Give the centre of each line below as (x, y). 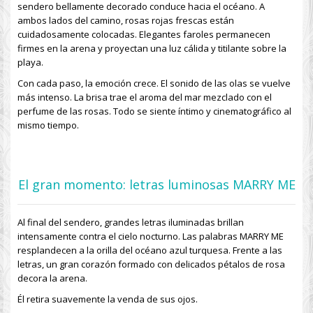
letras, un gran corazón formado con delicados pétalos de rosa (151, 264)
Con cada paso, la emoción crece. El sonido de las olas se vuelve (154, 83)
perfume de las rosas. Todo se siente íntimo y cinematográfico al (154, 111)
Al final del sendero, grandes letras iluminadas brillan (131, 222)
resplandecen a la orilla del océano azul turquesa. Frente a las (150, 250)
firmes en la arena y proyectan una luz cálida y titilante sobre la (152, 48)
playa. (30, 62)
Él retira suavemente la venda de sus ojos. (108, 299)
